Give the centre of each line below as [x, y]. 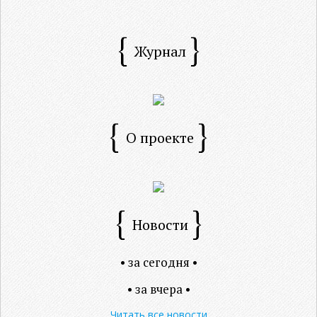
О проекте [160, 138]
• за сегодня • [158, 262]
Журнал [160, 51]
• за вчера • [158, 289]
